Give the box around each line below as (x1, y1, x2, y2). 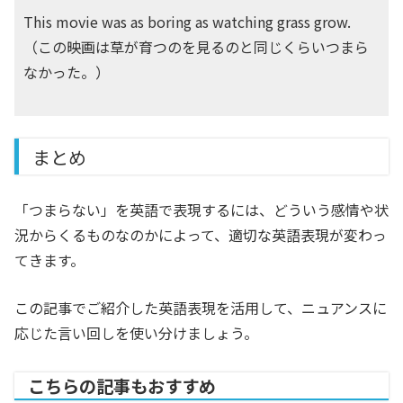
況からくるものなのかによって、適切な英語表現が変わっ (14, 224, 387, 246)
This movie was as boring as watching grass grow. (23, 11, 351, 33)
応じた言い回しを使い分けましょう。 (14, 322, 258, 345)
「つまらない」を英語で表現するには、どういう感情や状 (14, 199, 389, 221)
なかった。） (23, 61, 110, 84)
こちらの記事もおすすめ (28, 373, 216, 399)
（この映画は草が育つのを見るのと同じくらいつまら (23, 36, 369, 58)
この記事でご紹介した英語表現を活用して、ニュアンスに (14, 297, 387, 319)
